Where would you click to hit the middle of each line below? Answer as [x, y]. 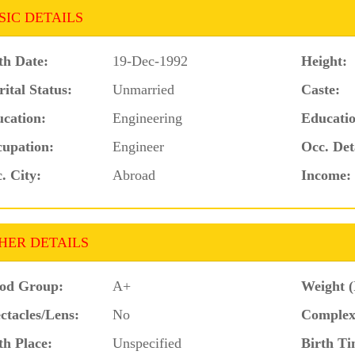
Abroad [134, 175]
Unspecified [147, 343]
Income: [326, 175]
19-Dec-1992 [151, 61]
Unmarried [144, 89]
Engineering [148, 118]
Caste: [321, 89]
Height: [324, 61]
